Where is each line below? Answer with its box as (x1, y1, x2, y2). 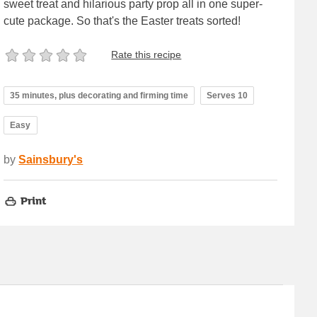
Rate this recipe (111, 49, 182, 61)
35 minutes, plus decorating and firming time (10, 90, 189, 100)
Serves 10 (207, 90, 248, 100)
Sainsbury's (18, 153, 83, 166)
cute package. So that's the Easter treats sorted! (4, 14, 241, 27)
